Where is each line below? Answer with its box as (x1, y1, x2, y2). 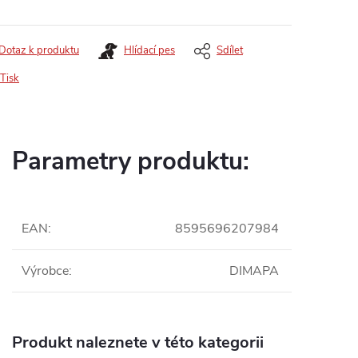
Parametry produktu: (12, 145, 249, 178)
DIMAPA (229, 262, 279, 280)
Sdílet (217, 43, 243, 58)
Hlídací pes (124, 43, 175, 58)
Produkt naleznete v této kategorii (12, 332, 264, 353)
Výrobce (22, 262, 69, 280)
